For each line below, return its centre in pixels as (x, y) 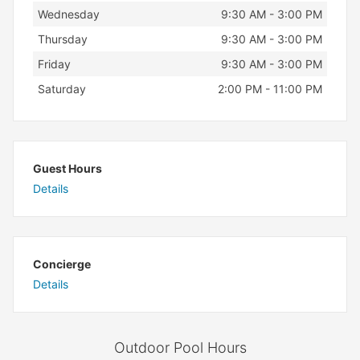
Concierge (62, 264)
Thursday (62, 39)
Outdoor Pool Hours (180, 348)
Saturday (61, 89)
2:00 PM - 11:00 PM (270, 89)
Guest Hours (67, 168)
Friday (54, 64)
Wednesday (68, 14)
